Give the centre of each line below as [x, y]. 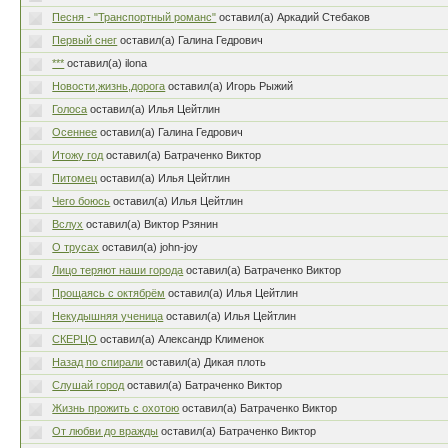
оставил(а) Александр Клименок [182, 339]
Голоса [70, 109]
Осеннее [75, 132]
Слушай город [88, 385]
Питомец [75, 178]
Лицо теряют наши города [118, 270]
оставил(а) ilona [107, 63]
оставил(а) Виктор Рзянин [152, 224]
